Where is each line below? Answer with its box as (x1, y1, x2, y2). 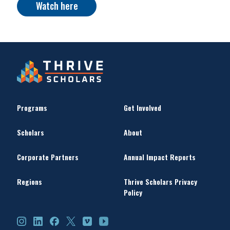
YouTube (99, 215, 128, 224)
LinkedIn (33, 215, 60, 224)
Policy (123, 186, 142, 198)
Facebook (49, 215, 81, 224)
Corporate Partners (17, 151, 79, 162)
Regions (17, 176, 42, 187)
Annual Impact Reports (123, 151, 196, 162)
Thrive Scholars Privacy (123, 176, 197, 187)
